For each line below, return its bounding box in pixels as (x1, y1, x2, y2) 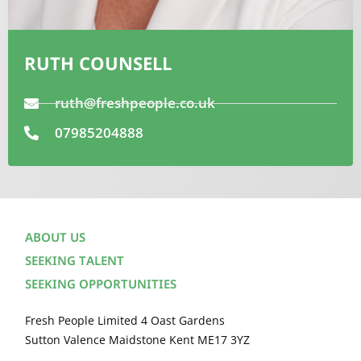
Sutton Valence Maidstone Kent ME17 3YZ (25, 332, 250, 348)
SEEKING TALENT (25, 249, 124, 276)
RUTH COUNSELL (24, 46, 172, 85)
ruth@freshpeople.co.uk (54, 93, 215, 113)
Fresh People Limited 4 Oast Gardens (25, 313, 225, 329)
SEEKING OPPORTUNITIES (25, 272, 176, 300)
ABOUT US (25, 226, 85, 253)
